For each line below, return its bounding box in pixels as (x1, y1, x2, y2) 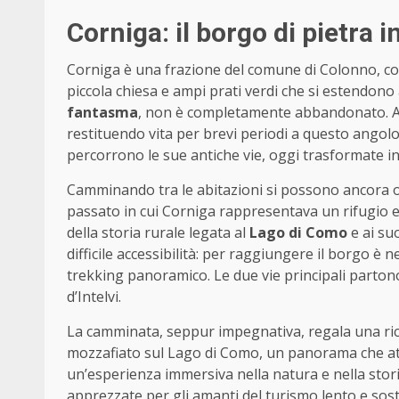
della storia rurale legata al (67, 223, 249, 243)
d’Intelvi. (67, 287, 121, 307)
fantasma (67, 102, 138, 123)
